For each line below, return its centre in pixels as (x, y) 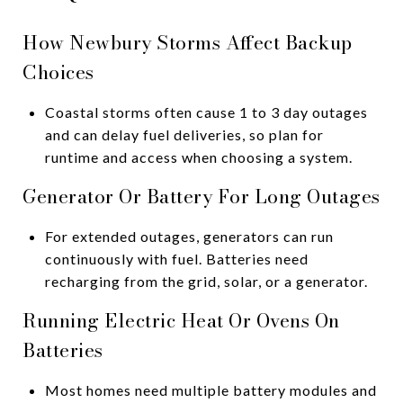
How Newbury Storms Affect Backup (188, 42)
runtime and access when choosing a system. (198, 157)
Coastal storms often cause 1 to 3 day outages (206, 112)
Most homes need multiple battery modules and (210, 390)
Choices (58, 72)
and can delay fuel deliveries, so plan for (184, 134)
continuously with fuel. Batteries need (176, 258)
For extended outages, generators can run (189, 236)
